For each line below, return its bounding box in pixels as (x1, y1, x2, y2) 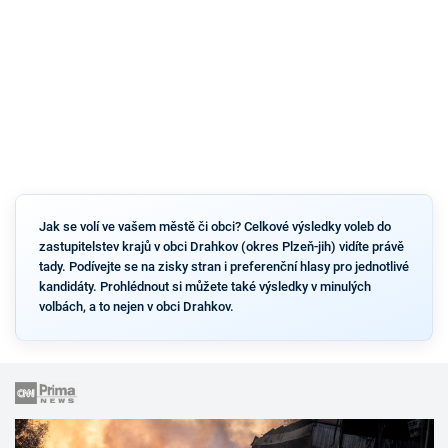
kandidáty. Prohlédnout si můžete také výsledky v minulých (38, 279, 371, 295)
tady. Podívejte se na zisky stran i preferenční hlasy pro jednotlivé (38, 259, 409, 275)
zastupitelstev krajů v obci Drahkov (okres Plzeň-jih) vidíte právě (38, 239, 404, 255)
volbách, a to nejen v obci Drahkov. (38, 299, 234, 315)
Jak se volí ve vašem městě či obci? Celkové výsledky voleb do (38, 219, 391, 235)
